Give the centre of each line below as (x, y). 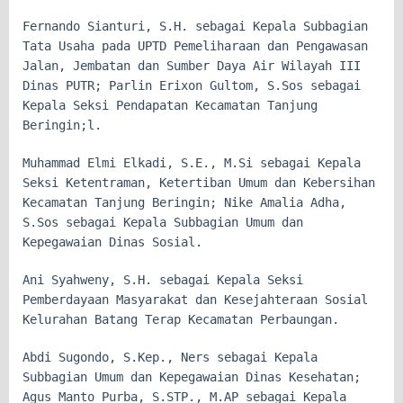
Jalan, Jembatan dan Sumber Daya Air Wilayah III (192, 65)
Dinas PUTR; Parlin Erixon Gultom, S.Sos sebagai (192, 85)
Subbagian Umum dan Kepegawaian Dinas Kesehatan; (192, 376)
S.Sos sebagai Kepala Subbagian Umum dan (163, 222)
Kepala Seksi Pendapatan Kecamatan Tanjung (170, 105)
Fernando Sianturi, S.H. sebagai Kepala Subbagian (195, 26)
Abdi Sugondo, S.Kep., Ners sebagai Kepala (170, 357)
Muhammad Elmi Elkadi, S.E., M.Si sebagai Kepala (192, 162)
